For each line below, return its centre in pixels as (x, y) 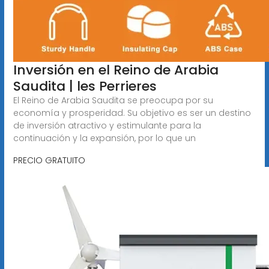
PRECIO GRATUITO (49, 160)
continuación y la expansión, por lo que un (104, 138)
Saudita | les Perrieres (85, 86)
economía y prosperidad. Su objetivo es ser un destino (132, 113)
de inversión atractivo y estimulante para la (107, 125)
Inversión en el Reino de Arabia (116, 70)
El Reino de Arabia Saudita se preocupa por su (113, 100)
